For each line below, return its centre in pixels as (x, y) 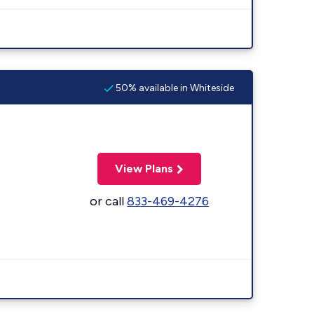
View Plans (144, 168)
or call (109, 201)
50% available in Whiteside (174, 88)
